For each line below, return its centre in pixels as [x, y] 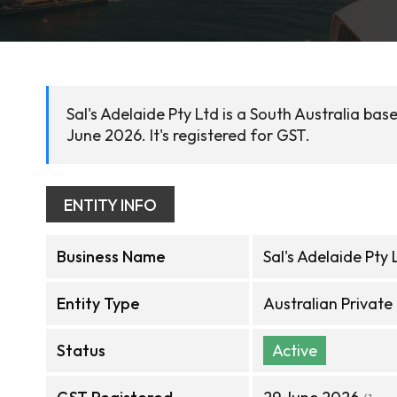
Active [295, 350]
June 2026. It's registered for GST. [188, 135]
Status [81, 350]
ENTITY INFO [110, 205]
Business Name [111, 257]
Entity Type [98, 304]
